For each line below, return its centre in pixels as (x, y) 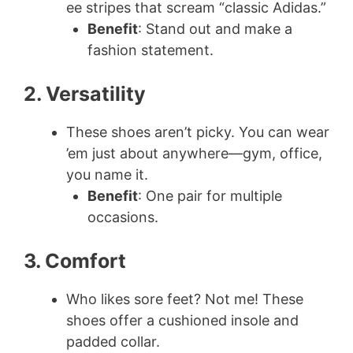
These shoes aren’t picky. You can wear (198, 132)
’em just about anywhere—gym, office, (194, 153)
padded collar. (113, 342)
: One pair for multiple (210, 196)
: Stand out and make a (215, 29)
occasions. (123, 217)
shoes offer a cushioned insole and (182, 320)
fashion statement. (150, 50)
